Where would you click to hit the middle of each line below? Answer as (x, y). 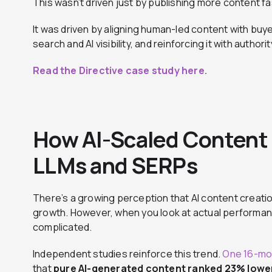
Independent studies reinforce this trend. (128, 254)
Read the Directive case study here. (120, 71)
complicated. (63, 227)
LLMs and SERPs (115, 166)
